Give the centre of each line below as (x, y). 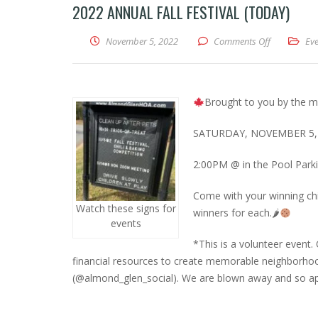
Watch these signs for (126, 209)
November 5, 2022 (142, 42)
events (126, 224)
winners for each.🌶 (236, 213)
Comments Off (242, 42)
